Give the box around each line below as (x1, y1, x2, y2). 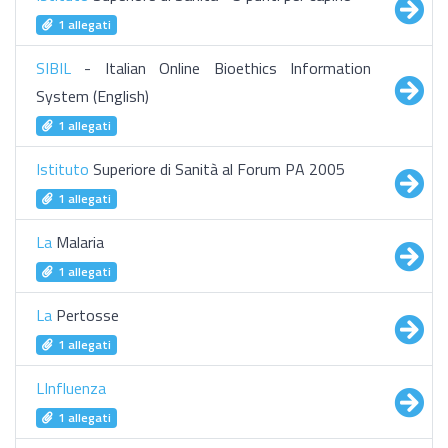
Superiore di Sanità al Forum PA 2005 (89, 157, 345, 181)
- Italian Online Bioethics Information (71, 56, 371, 80)
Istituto (36, 157, 89, 181)
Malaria (52, 230, 104, 254)
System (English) (36, 84, 149, 108)
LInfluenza (36, 376, 106, 400)
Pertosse (52, 303, 119, 327)
